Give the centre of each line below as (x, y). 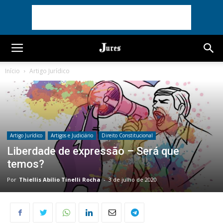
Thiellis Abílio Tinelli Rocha (60, 179)
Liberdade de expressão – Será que (93, 151)
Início (12, 71)
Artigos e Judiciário (72, 135)
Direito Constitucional (127, 135)
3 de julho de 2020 (133, 179)
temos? (26, 164)
